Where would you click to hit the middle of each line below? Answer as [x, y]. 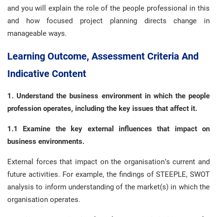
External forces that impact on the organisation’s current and [108, 162]
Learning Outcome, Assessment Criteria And [103, 56]
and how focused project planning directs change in [108, 21]
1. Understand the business [53, 96]
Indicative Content [47, 74]
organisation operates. [44, 200]
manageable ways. [37, 33]
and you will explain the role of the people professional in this [108, 8]
